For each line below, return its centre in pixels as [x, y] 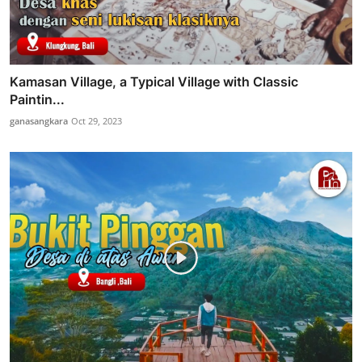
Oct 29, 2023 [97, 120]
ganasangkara [39, 120]
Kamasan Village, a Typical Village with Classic [154, 81]
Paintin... [37, 99]
